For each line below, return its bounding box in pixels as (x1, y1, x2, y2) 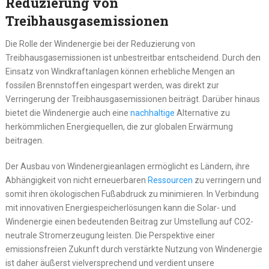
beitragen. (5, 136, 44, 146)
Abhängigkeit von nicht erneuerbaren (5, 175, 148, 186)
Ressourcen (147, 175, 193, 186)
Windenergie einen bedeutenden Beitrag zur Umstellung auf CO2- (5, 217, 253, 227)
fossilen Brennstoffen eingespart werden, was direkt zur (5, 80, 219, 91)
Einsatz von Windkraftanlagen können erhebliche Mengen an (5, 67, 235, 77)
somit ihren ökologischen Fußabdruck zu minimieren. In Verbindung (5, 189, 259, 199)
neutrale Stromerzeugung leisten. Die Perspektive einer (5, 231, 215, 241)
